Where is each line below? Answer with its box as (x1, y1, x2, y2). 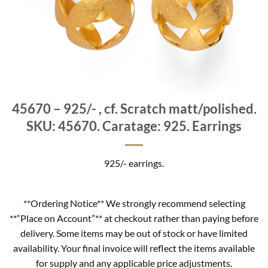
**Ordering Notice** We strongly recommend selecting (23, 197, 245, 209)
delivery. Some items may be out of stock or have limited (20, 227, 248, 239)
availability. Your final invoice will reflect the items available (13, 242, 255, 254)
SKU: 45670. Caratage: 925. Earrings (26, 118, 242, 134)
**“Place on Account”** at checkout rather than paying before (10, 212, 258, 224)
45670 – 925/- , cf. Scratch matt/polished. (11, 100, 257, 117)
